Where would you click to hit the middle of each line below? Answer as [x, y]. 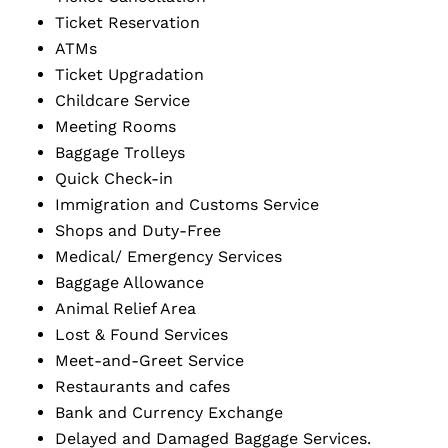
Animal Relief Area [133, 308]
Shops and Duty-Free [148, 230]
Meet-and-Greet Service [159, 360]
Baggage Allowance [139, 282]
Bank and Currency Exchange [179, 412]
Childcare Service [125, 100]
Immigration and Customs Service [192, 204]
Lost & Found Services [151, 334]
